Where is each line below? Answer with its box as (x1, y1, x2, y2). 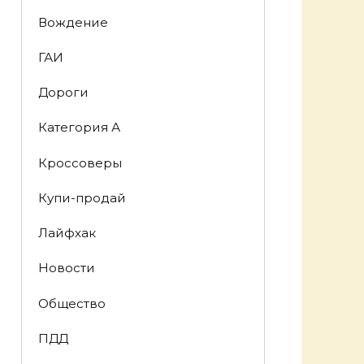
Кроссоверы (37, 154, 122, 171)
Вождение (37, 14, 108, 30)
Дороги (37, 84, 89, 101)
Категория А (37, 119, 120, 136)
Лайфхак (37, 225, 96, 241)
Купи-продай (37, 189, 126, 206)
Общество (37, 295, 106, 311)
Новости (37, 260, 95, 276)
